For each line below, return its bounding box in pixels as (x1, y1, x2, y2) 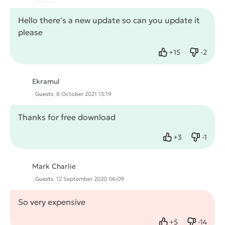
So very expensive (18, 197, 85, 207)
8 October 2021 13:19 (56, 90, 111, 98)
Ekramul (32, 77, 60, 86)
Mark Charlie (32, 162, 76, 171)
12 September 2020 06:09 (56, 175, 124, 183)
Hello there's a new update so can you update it (18, 15, 200, 26)
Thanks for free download (18, 112, 116, 123)
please (18, 27, 43, 38)
